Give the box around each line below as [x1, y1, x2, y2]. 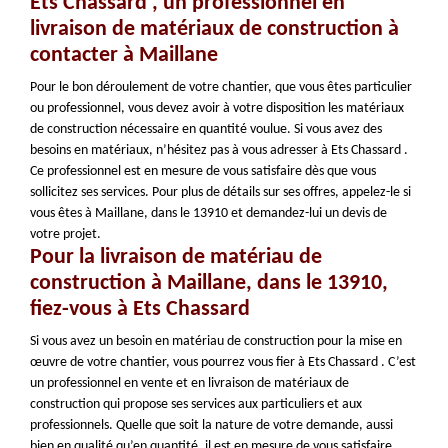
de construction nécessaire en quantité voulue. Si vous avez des [30, 122, 382, 137]
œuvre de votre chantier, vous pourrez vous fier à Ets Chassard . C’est [30, 355, 416, 370]
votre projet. [30, 227, 101, 242]
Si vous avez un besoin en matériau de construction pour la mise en [30, 334, 402, 349]
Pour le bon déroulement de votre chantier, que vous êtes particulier [30, 80, 412, 95]
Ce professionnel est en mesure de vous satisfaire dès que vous [30, 164, 376, 179]
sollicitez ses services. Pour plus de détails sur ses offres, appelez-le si [30, 185, 411, 200]
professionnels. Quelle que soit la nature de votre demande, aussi [30, 418, 393, 433]
